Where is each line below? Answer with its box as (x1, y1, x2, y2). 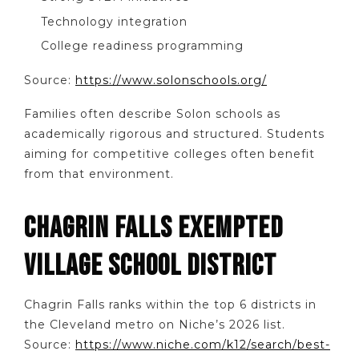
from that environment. (24, 167, 174, 182)
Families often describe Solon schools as (24, 107, 280, 122)
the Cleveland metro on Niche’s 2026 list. (24, 317, 285, 333)
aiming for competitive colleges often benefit (24, 147, 315, 162)
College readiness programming (41, 38, 244, 54)
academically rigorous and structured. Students (24, 127, 325, 142)
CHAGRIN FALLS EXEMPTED (24, 211, 283, 247)
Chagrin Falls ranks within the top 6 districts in (24, 297, 317, 313)
